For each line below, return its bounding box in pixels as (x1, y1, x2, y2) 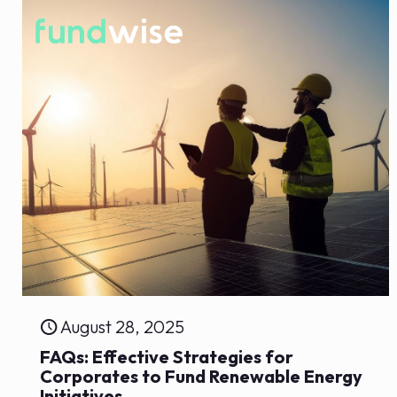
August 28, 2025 (60, 315, 185, 339)
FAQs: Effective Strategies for (40, 346, 294, 369)
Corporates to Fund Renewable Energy (40, 365, 363, 388)
